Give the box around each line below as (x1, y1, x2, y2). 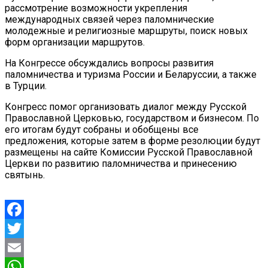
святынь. (5, 169, 45, 181)
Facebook (5, 222, 46, 234)
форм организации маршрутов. (5, 36, 145, 48)
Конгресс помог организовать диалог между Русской (5, 100, 246, 112)
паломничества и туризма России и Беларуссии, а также (5, 68, 257, 80)
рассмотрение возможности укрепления (5, 2, 187, 14)
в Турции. (5, 80, 47, 92)
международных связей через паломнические (5, 13, 214, 25)
